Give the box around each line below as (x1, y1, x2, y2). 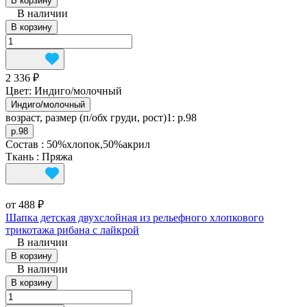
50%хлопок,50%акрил (47, 138, 150, 151)
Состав (5, 138, 41, 151)
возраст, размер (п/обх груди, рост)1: (5, 112, 177, 124)
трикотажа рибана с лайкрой (5, 224, 139, 236)
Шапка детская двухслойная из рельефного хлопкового (5, 212, 264, 224)
